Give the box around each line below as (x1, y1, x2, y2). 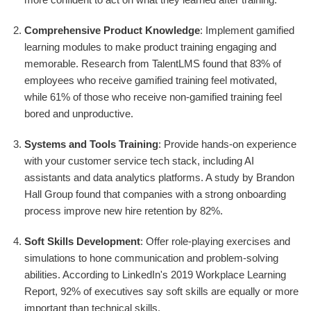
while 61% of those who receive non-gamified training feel (24, 91, 282, 103)
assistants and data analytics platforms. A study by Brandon (24, 171, 294, 184)
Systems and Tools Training (24, 138, 158, 151)
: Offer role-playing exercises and (140, 235, 290, 248)
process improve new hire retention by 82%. (24, 205, 223, 217)
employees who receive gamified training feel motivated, (24, 74, 277, 87)
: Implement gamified (200, 24, 294, 37)
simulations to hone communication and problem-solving (24, 252, 278, 264)
